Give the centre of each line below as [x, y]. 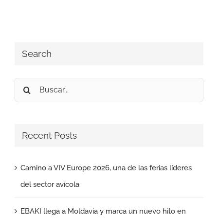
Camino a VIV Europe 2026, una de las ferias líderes [106, 168]
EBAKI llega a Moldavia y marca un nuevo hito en [103, 211]
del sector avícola [50, 184]
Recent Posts [49, 135]
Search [37, 54]
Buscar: [26, 85]
